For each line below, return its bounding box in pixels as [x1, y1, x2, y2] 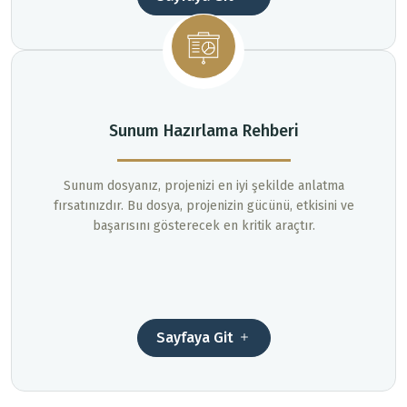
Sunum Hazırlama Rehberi [108, 121, 299, 142]
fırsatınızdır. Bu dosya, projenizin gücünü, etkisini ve [53, 198, 354, 214]
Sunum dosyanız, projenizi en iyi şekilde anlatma [63, 178, 344, 194]
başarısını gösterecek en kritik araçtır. [92, 218, 315, 234]
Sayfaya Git [155, 329, 237, 347]
